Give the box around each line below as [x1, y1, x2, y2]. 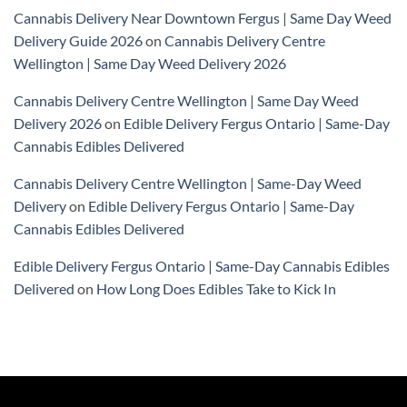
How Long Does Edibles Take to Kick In [96, 280, 336, 298]
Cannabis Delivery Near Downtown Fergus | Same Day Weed [14, 9, 392, 27]
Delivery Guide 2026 [14, 32, 143, 50]
